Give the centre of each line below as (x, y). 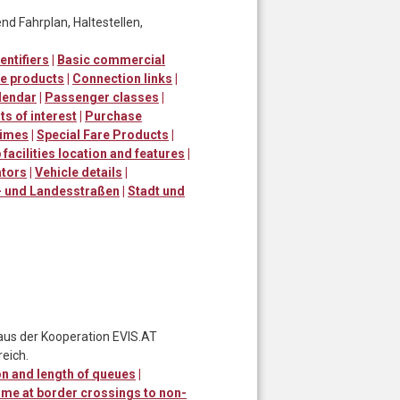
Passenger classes (102, 97)
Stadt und (156, 191)
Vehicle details (79, 172)
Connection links (122, 78)
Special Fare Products (103, 134)
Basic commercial (111, 59)
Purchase (113, 116)
